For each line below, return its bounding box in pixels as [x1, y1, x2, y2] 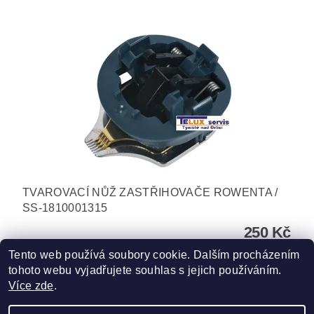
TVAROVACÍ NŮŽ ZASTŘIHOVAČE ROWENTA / [22, 186, 278, 198]
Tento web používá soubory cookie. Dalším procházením [8, 249, 300, 261]
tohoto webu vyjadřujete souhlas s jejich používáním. [8, 264, 282, 276]
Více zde [8, 280, 54, 292]
